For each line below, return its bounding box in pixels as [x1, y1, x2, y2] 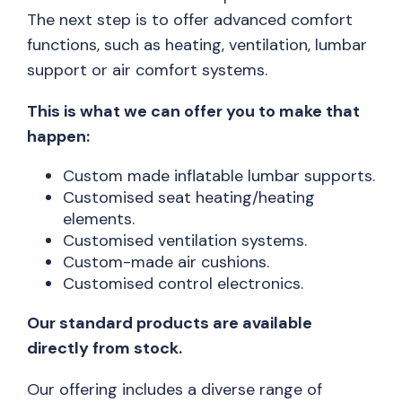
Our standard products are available [27, 312, 312, 334]
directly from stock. [27, 337, 182, 359]
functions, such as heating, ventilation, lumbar [27, 34, 367, 56]
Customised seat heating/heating [63, 187, 315, 208]
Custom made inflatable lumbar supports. [63, 165, 375, 187]
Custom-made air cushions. [63, 251, 269, 273]
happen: [27, 126, 90, 147]
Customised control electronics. [63, 273, 303, 294]
